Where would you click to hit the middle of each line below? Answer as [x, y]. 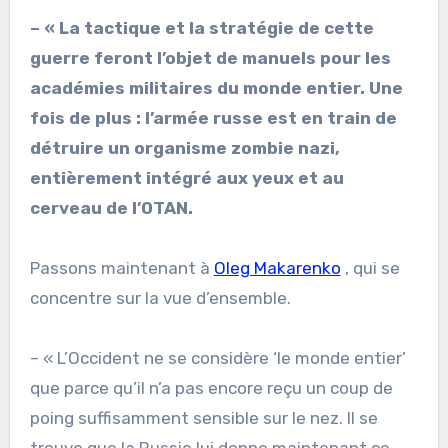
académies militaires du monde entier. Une [216, 87]
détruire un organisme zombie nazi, [184, 147]
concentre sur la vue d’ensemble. [160, 297]
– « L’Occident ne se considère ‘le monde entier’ [217, 357]
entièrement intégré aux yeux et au [186, 177]
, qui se [370, 267]
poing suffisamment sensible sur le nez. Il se [203, 417]
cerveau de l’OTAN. [111, 207]
